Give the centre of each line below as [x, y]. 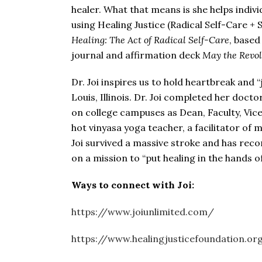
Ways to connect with [123, 185]
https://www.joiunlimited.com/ [143, 212]
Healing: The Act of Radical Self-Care [150, 40]
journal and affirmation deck [137, 55]
